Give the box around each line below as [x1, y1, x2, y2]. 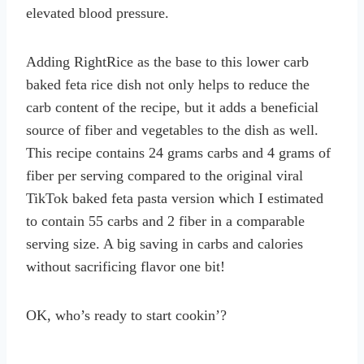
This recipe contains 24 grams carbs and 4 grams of [26, 145, 331, 162]
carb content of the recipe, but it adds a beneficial [26, 99, 318, 116]
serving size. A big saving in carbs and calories [26, 236, 303, 253]
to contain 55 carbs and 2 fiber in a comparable [26, 213, 305, 230]
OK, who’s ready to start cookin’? [26, 307, 227, 324]
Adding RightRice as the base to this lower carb [26, 54, 309, 71]
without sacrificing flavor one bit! [26, 258, 225, 275]
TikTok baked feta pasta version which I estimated [26, 190, 323, 207]
